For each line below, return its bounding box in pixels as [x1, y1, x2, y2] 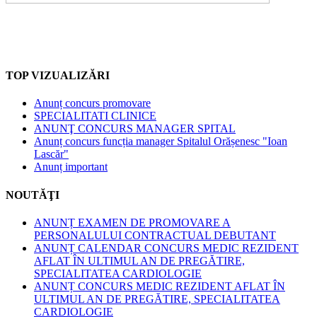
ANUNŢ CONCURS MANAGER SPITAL [34, 122, 236, 135]
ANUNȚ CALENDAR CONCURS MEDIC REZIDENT [34, 241, 299, 254]
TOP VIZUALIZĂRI [6, 69, 110, 82]
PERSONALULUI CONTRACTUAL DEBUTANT [34, 229, 276, 241]
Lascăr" [34, 148, 69, 161]
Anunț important [34, 161, 108, 173]
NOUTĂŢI [6, 188, 59, 201]
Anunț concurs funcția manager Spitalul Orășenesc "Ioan [34, 135, 287, 148]
